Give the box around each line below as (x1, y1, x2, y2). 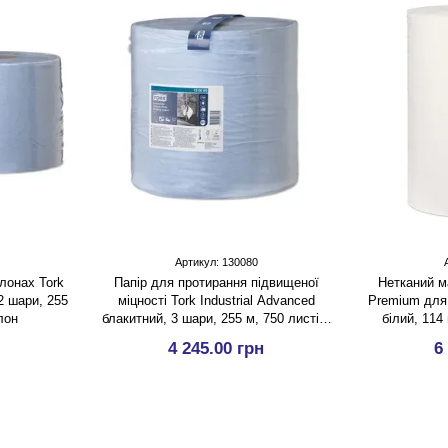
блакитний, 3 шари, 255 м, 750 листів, (102, 311, 330, 326)
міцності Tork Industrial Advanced (117, 293, 315, 308)
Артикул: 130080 (174, 256, 258, 268)
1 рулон (192, 329, 240, 344)
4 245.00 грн (168, 339, 264, 358)
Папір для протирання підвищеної (113, 275, 319, 290)
